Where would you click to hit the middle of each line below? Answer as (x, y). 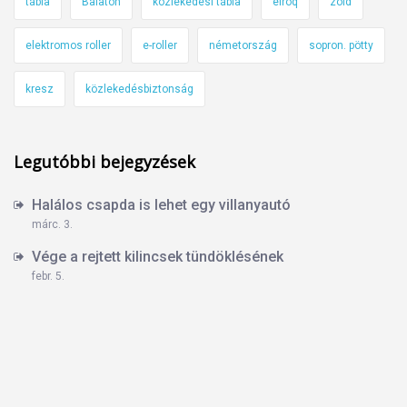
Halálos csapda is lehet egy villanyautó (161, 204)
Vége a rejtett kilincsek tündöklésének (158, 256)
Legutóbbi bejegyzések (104, 161)
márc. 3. (52, 224)
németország (243, 45)
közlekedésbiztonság (139, 89)
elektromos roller (68, 45)
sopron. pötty (341, 45)
